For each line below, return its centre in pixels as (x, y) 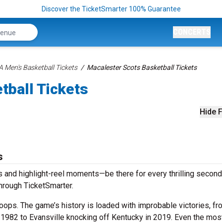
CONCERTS (192, 32)
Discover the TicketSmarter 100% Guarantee (111, 9)
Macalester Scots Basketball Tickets (142, 67)
